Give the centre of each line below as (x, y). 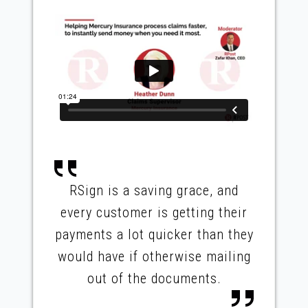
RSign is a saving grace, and (154, 190)
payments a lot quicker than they (154, 234)
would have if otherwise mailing (154, 256)
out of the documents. (154, 278)
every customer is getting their (154, 212)
